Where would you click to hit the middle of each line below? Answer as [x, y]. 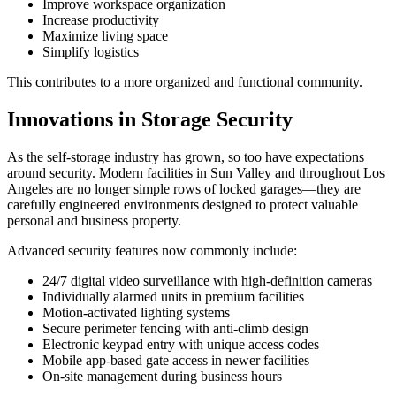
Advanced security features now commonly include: [152, 250]
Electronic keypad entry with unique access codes [181, 344]
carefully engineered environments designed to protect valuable [183, 204]
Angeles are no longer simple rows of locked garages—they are [184, 188]
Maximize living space [105, 35]
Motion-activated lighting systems [136, 312]
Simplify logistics [91, 51]
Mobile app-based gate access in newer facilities [176, 360]
